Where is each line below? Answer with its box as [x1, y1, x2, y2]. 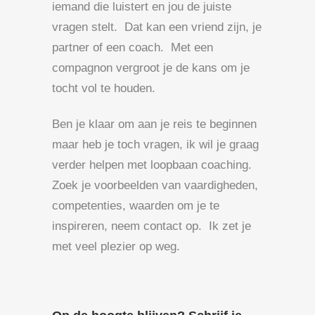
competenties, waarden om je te [52, 198, 219, 212]
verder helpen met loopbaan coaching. [52, 157, 255, 172]
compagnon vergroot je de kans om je [52, 60, 250, 75]
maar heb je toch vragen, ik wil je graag [52, 137, 259, 151]
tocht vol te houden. [52, 81, 155, 95]
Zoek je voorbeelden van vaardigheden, [52, 178, 258, 192]
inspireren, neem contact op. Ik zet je [52, 219, 251, 233]
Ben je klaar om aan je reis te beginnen [52, 117, 257, 131]
